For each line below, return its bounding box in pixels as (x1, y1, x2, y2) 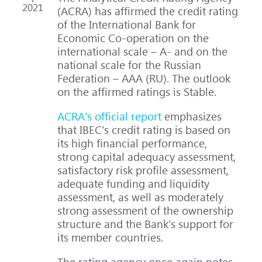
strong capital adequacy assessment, (57, 149, 236, 164)
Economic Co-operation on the (57, 30, 209, 45)
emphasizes (161, 108, 222, 123)
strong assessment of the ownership (57, 202, 234, 218)
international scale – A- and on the (57, 43, 228, 58)
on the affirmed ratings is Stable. (57, 84, 217, 99)
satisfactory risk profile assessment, (57, 162, 229, 177)
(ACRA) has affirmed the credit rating (57, 3, 239, 18)
